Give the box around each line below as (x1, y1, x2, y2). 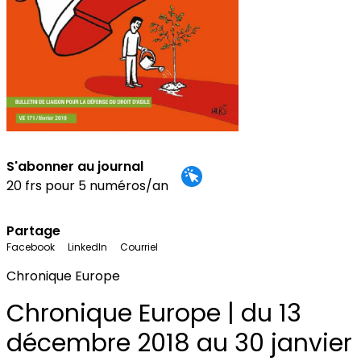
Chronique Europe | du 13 (6, 297, 301, 331)
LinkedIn (68, 240, 107, 255)
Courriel (120, 240, 158, 255)
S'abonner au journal (6, 157, 143, 176)
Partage (6, 222, 60, 241)
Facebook (6, 240, 55, 255)
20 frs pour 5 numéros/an (6, 176, 168, 196)
